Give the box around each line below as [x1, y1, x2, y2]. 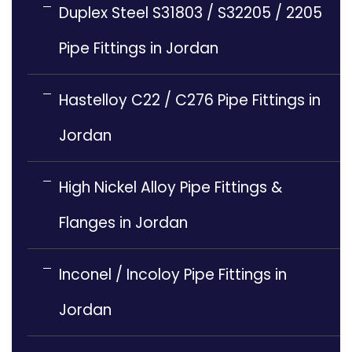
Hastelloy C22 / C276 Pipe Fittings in [59, 90, 321, 112]
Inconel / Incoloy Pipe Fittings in [59, 264, 287, 286]
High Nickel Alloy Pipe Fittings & [59, 177, 282, 199]
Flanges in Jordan [59, 212, 188, 234]
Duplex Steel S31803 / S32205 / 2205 [59, 2, 322, 24]
